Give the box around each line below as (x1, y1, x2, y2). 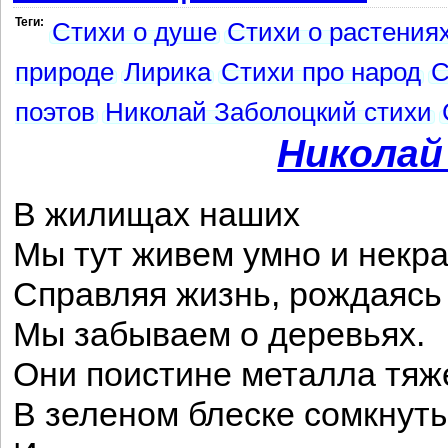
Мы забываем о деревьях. (13, 316, 425, 353)
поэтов (15, 98, 95, 126)
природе (15, 58, 114, 86)
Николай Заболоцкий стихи (105, 98, 432, 126)
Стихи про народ (221, 58, 421, 86)
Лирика (124, 58, 211, 86)
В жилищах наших (13, 196, 300, 233)
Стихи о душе (52, 18, 217, 46)
